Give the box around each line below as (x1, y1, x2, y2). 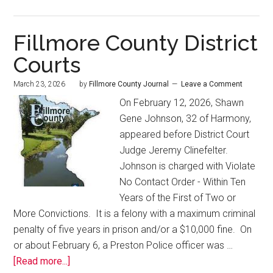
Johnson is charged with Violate (119, 160, 256, 172)
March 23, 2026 (13, 80, 66, 89)
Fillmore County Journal (89, 80, 169, 89)
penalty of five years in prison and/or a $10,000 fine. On (13, 224, 252, 236)
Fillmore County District (13, 30, 258, 56)
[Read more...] (13, 255, 71, 268)
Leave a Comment (181, 80, 243, 89)
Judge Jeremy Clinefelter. (119, 144, 231, 157)
